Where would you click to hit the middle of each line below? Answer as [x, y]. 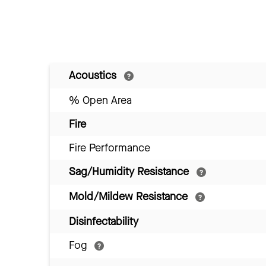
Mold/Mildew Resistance [130, 197]
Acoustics [94, 76]
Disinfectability [104, 222]
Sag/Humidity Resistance [130, 172]
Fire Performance [110, 148]
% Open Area [100, 101]
